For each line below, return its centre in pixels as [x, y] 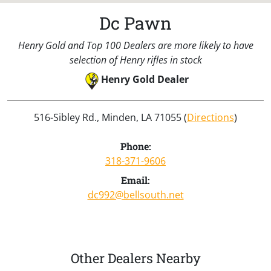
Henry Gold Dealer [145, 79]
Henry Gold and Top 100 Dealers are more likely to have [135, 45]
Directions [211, 117]
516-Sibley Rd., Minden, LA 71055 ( [110, 117]
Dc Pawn [135, 23]
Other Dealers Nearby [135, 258]
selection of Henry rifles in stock [135, 60]
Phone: [135, 146]
